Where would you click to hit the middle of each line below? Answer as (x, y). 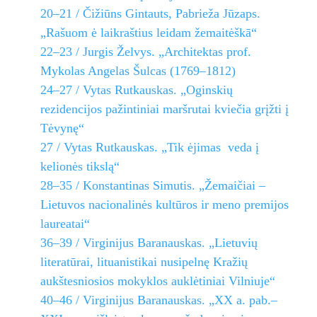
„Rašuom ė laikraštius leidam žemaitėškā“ (148, 33)
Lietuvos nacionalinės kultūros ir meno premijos (164, 205)
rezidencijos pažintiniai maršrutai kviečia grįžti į (164, 109)
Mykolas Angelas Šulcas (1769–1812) (138, 71)
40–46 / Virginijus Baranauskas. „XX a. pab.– (158, 300)
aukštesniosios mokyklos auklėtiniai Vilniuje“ (157, 281)
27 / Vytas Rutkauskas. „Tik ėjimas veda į (149, 148)
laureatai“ (65, 224)
